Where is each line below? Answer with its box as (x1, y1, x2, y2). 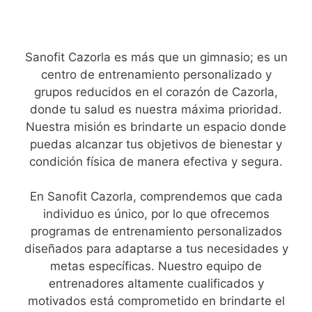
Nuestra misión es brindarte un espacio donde (26, 119, 286, 134)
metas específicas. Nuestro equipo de (50, 259, 262, 274)
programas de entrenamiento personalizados (30, 224, 282, 239)
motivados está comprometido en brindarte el (27, 294, 285, 309)
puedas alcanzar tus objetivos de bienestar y (30, 136, 282, 151)
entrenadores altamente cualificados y (48, 276, 264, 291)
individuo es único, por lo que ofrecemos (42, 207, 270, 221)
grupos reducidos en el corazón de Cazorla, (34, 84, 278, 99)
